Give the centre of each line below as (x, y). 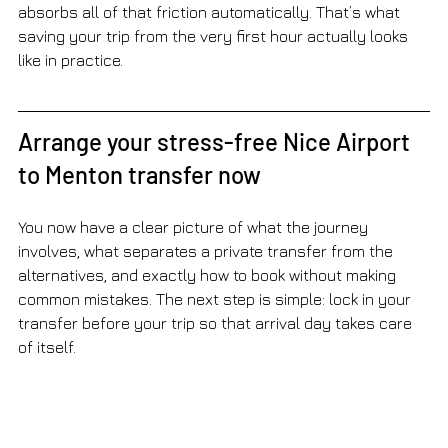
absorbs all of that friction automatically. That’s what (211, 12)
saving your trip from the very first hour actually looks (215, 36)
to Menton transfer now (139, 175)
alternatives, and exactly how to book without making (209, 275)
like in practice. (70, 60)
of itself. (47, 347)
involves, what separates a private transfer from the (207, 251)
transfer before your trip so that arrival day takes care (217, 323)
